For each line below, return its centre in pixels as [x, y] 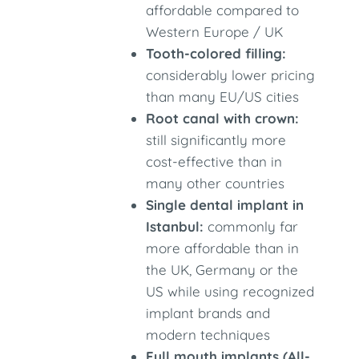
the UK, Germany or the [222, 270]
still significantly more [216, 140]
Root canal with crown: [223, 118]
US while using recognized [230, 291]
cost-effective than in [214, 161]
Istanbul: [175, 226]
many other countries [216, 183]
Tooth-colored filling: [216, 53]
